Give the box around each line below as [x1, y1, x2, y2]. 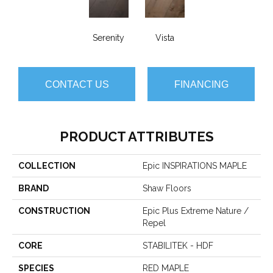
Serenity [93, 33, 124, 43]
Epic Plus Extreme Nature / [143, 206, 249, 216]
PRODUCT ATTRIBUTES [59, 129, 214, 144]
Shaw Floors [143, 183, 191, 193]
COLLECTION [18, 161, 76, 171]
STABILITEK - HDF [143, 241, 213, 250]
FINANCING [174, 79, 229, 90]
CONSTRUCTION [18, 206, 90, 216]
